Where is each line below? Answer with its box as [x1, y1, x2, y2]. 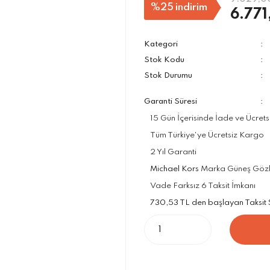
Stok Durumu [144, 72, 192, 80]
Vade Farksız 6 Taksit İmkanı [150, 182, 256, 190]
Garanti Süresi [144, 98, 197, 105]
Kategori [144, 40, 178, 48]
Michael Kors [150, 165, 199, 173]
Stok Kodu [144, 56, 184, 64]
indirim [175, 2, 207, 13]
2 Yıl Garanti [150, 148, 196, 156]
